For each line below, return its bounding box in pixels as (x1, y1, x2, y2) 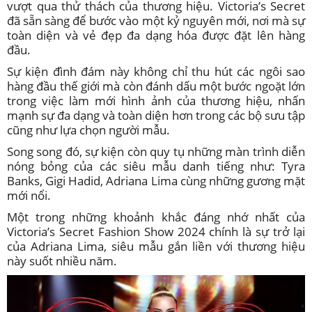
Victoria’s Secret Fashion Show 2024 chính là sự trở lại (7, 224, 305, 240)
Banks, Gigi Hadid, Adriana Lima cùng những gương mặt (7, 173, 305, 189)
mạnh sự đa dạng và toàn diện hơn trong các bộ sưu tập (7, 107, 305, 124)
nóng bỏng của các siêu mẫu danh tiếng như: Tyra (7, 158, 305, 175)
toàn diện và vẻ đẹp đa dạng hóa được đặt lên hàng (7, 27, 305, 44)
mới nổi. (7, 187, 51, 204)
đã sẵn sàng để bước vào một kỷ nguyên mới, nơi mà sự (7, 13, 305, 29)
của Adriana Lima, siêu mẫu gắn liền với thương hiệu (7, 238, 305, 255)
